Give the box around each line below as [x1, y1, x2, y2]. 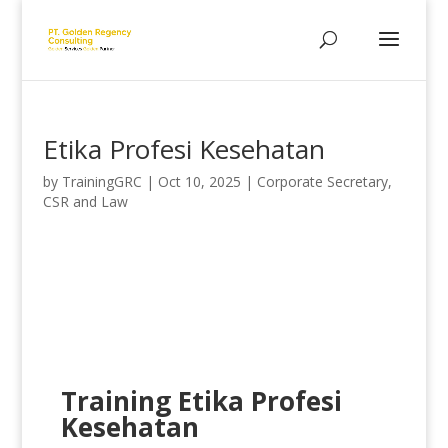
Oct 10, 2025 [157, 172, 241, 191]
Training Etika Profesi [60, 383, 342, 419]
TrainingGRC [61, 172, 142, 191]
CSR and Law [42, 192, 128, 211]
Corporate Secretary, [256, 172, 392, 191]
